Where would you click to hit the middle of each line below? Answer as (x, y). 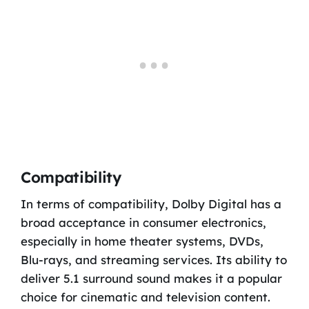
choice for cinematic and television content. (145, 297)
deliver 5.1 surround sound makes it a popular (151, 279)
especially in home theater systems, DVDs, (142, 241)
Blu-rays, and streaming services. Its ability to (153, 260)
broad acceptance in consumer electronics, (143, 223)
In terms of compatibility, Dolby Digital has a (151, 204)
